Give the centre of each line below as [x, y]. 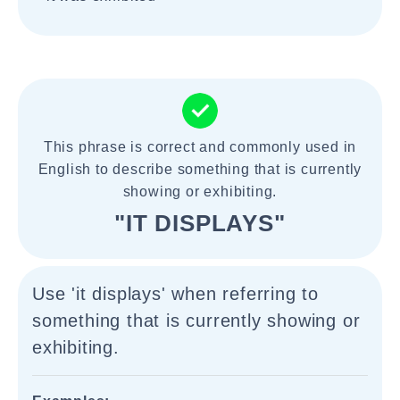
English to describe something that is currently [200, 169]
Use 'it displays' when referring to [175, 294]
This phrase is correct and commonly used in [200, 147]
